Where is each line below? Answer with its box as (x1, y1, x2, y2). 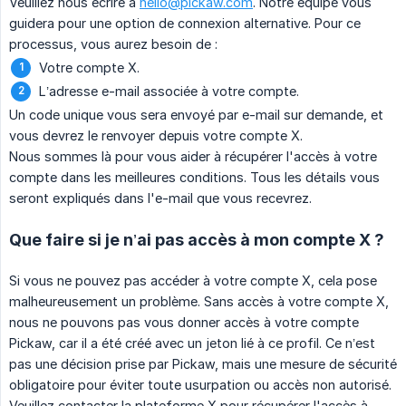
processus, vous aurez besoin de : (9, 35, 217, 52)
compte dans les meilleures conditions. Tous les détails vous (9, 169, 380, 185)
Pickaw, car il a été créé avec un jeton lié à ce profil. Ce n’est (9, 334, 375, 351)
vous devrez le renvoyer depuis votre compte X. (9, 127, 303, 143)
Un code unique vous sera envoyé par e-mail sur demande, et (9, 106, 383, 122)
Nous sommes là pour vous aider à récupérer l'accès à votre (9, 148, 377, 164)
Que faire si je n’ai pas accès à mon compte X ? (9, 229, 384, 249)
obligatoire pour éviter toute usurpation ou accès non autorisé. (9, 376, 391, 392)
